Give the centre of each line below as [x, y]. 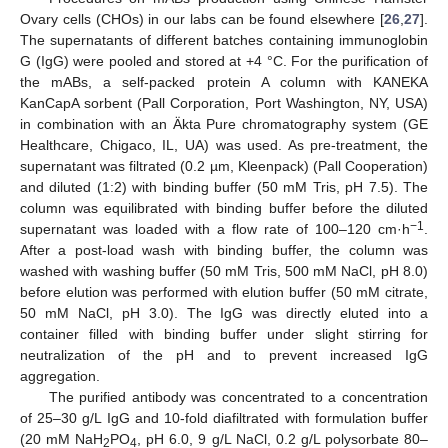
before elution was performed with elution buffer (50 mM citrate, [224, 292]
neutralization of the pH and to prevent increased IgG [224, 355]
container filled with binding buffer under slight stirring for [224, 334]
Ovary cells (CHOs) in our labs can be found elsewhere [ [202, 19]
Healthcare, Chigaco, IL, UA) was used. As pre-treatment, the [224, 145]
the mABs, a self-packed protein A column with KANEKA [224, 82]
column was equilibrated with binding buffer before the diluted [224, 208]
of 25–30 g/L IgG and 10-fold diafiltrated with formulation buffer [224, 418]
